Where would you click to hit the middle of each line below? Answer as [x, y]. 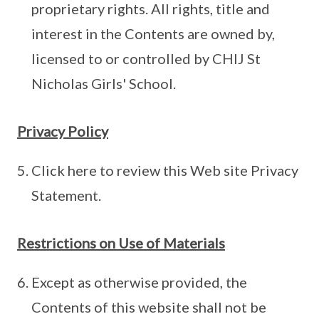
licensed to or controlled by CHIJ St [146, 59]
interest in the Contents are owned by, [153, 34]
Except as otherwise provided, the [139, 282]
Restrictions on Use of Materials [121, 243]
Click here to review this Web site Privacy [165, 171]
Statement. [66, 195]
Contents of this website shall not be [149, 307]
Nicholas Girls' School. [104, 84]
